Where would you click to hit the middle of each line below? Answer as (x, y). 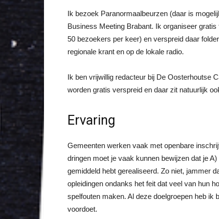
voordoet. (82, 209)
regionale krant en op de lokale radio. (126, 52)
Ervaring (91, 120)
